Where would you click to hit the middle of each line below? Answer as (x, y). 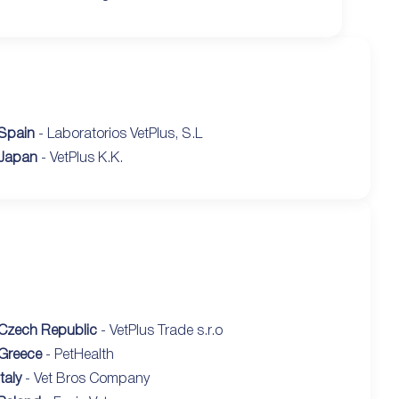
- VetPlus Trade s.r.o (159, 331)
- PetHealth (77, 355)
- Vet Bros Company (85, 379)
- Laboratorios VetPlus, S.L (118, 134)
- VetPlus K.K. (80, 158)
